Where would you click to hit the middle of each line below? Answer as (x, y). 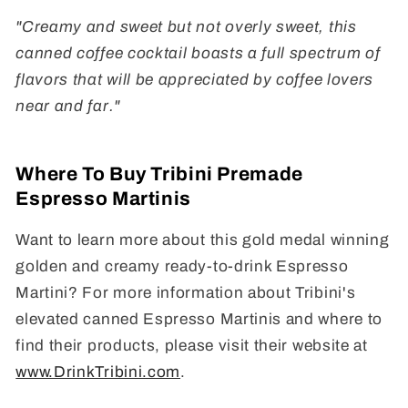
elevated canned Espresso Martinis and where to (199, 320)
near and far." (68, 107)
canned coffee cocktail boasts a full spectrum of (198, 54)
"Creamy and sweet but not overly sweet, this (186, 27)
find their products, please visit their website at (192, 346)
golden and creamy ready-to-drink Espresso (182, 267)
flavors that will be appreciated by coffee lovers (195, 80)
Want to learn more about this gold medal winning (203, 240)
